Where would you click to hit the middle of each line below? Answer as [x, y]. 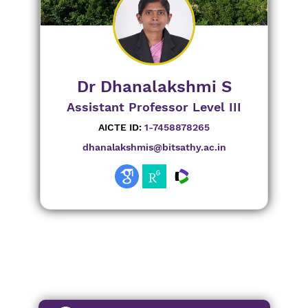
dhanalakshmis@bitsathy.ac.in [154, 147]
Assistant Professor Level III [154, 107]
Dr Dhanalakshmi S [154, 87]
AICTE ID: [120, 127]
